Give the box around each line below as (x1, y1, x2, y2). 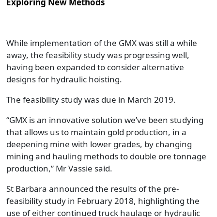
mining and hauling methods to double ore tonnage (6, 151, 206, 162)
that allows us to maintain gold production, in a (6, 126, 186, 138)
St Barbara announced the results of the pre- (6, 183, 179, 194)
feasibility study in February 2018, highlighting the (6, 195, 200, 206)
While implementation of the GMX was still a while (6, 37, 197, 48)
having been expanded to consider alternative (6, 62, 184, 73)
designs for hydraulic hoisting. (6, 74, 122, 85)
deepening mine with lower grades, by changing (6, 139, 192, 150)
